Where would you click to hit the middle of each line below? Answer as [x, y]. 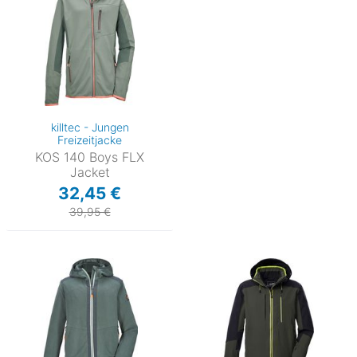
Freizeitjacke [90, 139]
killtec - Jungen [90, 127]
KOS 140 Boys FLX [90, 157]
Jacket [90, 172]
